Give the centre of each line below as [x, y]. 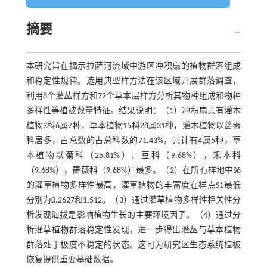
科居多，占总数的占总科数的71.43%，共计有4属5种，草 [133, 141]
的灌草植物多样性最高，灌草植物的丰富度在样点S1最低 [133, 186]
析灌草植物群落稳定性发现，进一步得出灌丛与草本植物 [133, 230]
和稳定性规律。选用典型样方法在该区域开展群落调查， [133, 81]
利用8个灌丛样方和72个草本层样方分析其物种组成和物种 [133, 96]
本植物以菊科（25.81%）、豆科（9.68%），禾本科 [133, 156]
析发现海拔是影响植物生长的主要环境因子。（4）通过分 [133, 215]
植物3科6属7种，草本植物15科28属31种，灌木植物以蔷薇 [133, 126]
